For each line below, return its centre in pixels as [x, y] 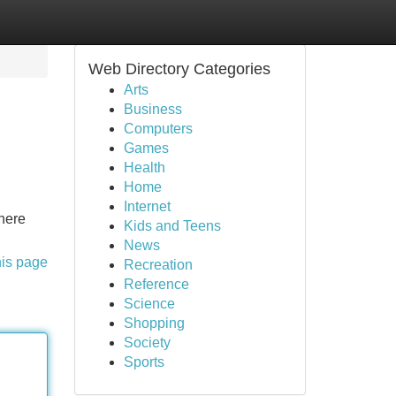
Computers [158, 129]
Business [152, 109]
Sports [144, 362]
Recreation [158, 265]
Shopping [154, 323]
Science [149, 304]
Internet [147, 206]
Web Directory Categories [179, 69]
